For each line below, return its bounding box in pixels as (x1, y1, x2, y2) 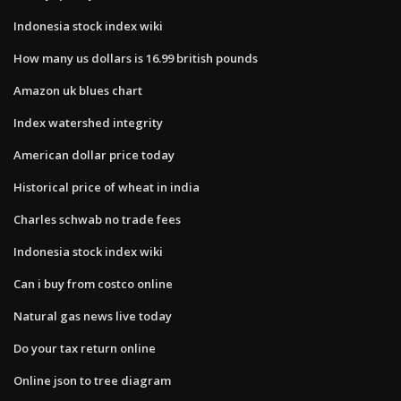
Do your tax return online (13, 339, 156, 356)
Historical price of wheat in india (13, 178, 200, 195)
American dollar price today (13, 146, 175, 163)
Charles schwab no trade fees (13, 210, 181, 227)
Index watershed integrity (13, 114, 163, 131)
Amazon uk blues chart (13, 81, 142, 98)
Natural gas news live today (13, 307, 172, 324)
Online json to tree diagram (13, 371, 171, 388)
